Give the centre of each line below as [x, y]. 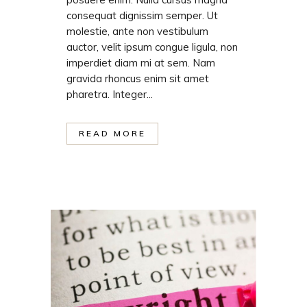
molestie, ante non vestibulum [137, 32]
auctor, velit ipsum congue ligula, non [152, 47]
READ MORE [112, 134]
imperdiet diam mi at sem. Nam [141, 63]
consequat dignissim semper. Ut [142, 16]
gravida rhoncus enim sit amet [138, 79]
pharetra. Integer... [110, 95]
